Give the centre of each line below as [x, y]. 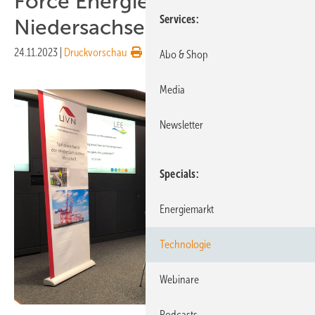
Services [178, 19]
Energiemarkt [187, 209]
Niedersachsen [86, 27]
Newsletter [181, 125]
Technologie [185, 244]
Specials [178, 174]
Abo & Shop [184, 54]
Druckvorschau [95, 52]
